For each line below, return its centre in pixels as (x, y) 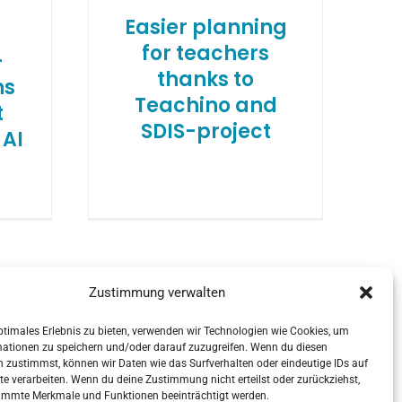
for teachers (206, 54)
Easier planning (205, 28)
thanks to (206, 80)
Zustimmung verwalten (157, 293)
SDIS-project (205, 132)
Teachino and (205, 106)
